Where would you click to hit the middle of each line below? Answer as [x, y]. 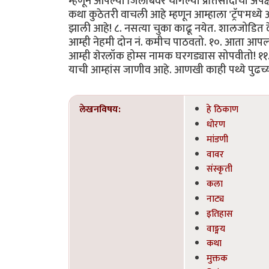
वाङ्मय [216, 228]
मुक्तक [217, 258]
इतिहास [220, 213]
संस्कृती [219, 169]
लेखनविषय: [100, 110]
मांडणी [217, 139]
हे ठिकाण [222, 110]
